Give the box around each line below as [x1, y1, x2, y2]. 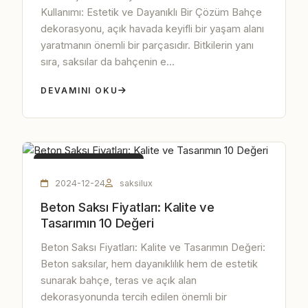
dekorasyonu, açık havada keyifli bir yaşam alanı [41, 23, 264, 34]
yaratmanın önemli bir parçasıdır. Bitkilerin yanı [41, 39, 254, 51]
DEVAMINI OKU [41, 85, 119, 96]
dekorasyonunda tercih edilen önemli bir [41, 291, 227, 302]
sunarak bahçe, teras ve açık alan [41, 274, 197, 286]
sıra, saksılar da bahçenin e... [41, 56, 175, 67]
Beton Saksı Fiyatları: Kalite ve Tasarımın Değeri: [41, 241, 265, 253]
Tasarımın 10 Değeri [41, 215, 154, 230]
